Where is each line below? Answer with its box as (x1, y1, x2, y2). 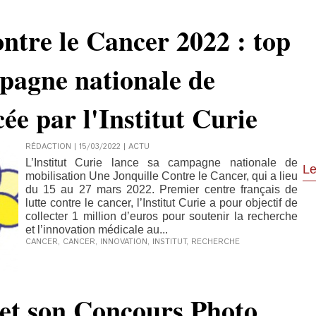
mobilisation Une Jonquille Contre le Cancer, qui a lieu (25, 170, 298, 182)
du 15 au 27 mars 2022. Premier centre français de (25, 183, 298, 195)
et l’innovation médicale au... (25, 224, 168, 236)
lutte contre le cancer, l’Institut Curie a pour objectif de (25, 197, 298, 209)
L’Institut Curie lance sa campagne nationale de (25, 157, 298, 169)
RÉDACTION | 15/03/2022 (25, 141, 121, 152)
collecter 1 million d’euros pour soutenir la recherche (25, 210, 298, 222)
